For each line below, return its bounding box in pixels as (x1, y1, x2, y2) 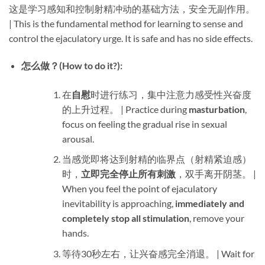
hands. (62, 227, 89, 239)
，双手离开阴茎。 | (175, 168, 256, 180)
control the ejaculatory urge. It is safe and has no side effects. (9, 33, 253, 44)
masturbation (188, 103, 245, 115)
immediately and (174, 198, 244, 209)
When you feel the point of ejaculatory (62, 183, 217, 195)
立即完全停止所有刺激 (80, 168, 176, 180)
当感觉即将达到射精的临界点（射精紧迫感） (62, 153, 251, 165)
